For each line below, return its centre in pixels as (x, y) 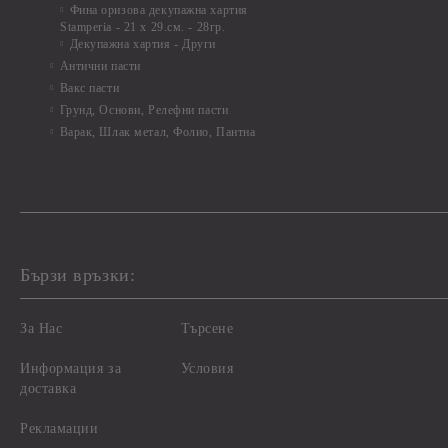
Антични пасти (100, 66)
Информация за (71, 368)
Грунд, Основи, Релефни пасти (144, 110)
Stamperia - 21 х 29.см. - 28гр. (143, 27)
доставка (48, 388)
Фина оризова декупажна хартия (158, 10)
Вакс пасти (89, 88)
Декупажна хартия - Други (143, 44)
